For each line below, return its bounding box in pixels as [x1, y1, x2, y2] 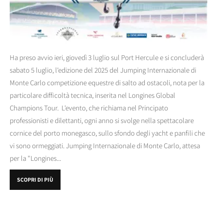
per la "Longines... [10, 154, 61, 163]
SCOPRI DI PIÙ [17, 176, 53, 184]
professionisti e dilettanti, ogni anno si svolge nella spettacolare [10, 116, 194, 125]
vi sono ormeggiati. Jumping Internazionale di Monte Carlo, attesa [10, 141, 200, 151]
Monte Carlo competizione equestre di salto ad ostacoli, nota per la [10, 78, 204, 88]
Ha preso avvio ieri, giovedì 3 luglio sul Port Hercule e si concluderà [10, 53, 204, 62]
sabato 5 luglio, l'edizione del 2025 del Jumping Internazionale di [10, 65, 196, 75]
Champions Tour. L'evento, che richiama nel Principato [10, 103, 168, 113]
